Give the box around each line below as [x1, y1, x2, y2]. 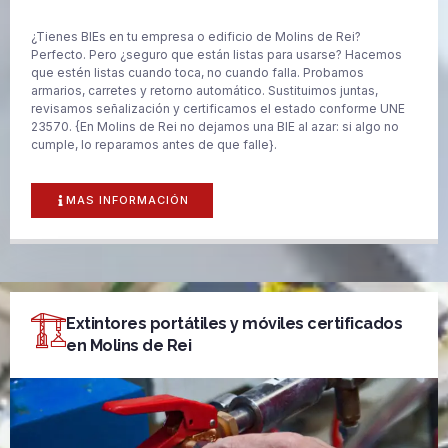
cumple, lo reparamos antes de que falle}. [31, 137, 277, 153]
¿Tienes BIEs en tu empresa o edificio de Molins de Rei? [31, 29, 361, 45]
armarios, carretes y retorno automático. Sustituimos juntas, [31, 83, 378, 99]
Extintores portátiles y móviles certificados [66, 313, 402, 333]
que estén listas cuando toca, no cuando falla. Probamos [31, 65, 364, 81]
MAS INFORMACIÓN [66, 192, 189, 207]
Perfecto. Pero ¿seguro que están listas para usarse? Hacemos [31, 47, 402, 63]
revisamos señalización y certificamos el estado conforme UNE [31, 101, 405, 117]
